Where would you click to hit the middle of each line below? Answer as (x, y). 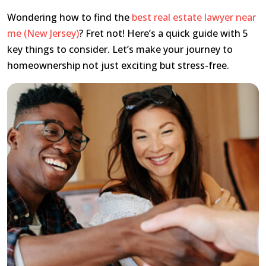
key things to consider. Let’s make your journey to (120, 50)
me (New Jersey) (43, 34)
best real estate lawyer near (194, 18)
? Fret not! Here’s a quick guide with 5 (164, 34)
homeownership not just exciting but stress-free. (119, 66)
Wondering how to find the (69, 18)
